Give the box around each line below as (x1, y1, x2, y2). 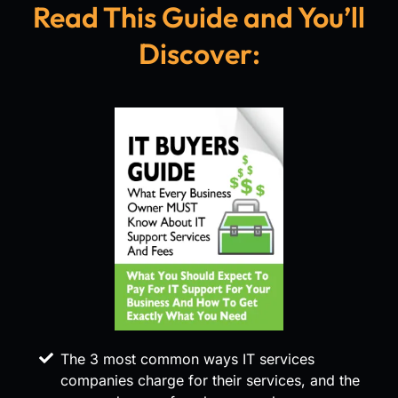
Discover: (138, 36, 260, 72)
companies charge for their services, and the (60, 371, 360, 390)
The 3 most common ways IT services (60, 350, 314, 369)
